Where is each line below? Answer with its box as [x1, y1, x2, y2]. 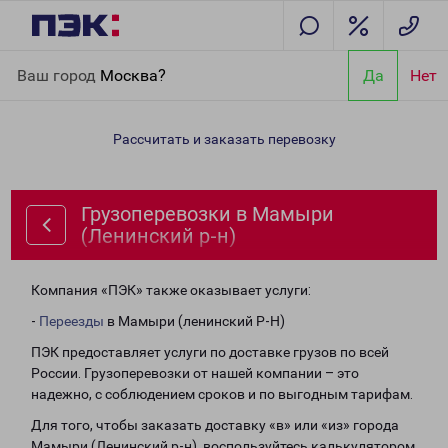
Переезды [39, 313, 104, 329]
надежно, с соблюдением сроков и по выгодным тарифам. [31, 386, 413, 402]
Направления [76, 54, 165, 70]
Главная [16, 54, 70, 70]
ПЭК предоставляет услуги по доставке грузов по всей [31, 344, 389, 360]
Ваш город [17, 65, 100, 85]
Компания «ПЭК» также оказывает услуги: [31, 282, 311, 298]
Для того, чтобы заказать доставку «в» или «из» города [31, 417, 399, 433]
